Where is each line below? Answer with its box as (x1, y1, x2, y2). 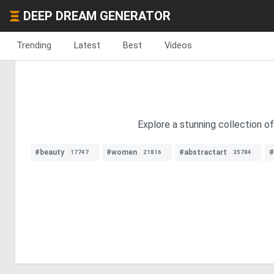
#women (106, 148, 137, 157)
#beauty (35, 148, 64, 157)
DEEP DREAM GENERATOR (23, 9, 171, 23)
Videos (165, 40, 192, 51)
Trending (17, 40, 51, 51)
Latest (74, 40, 100, 51)
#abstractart (179, 148, 227, 157)
